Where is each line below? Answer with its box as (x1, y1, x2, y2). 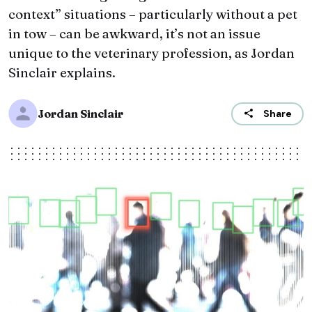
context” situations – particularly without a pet (8, 6, 297, 23)
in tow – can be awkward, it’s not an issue (8, 25, 260, 42)
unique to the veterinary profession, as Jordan (8, 45, 295, 62)
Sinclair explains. (8, 64, 116, 81)
